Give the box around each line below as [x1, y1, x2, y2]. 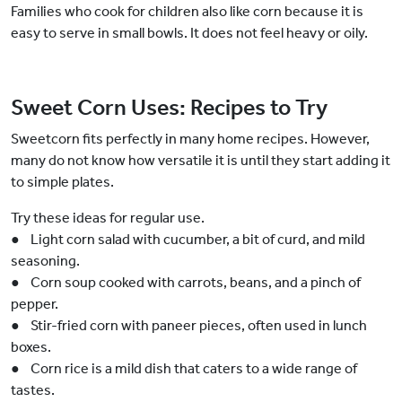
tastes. [11, 381, 55, 399]
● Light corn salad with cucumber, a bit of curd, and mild [11, 231, 365, 249]
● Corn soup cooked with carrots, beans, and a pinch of [11, 274, 361, 292]
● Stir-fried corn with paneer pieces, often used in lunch [11, 317, 367, 335]
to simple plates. [11, 173, 114, 191]
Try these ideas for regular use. [11, 209, 205, 227]
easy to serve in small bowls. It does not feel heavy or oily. [11, 24, 368, 42]
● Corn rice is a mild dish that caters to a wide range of [11, 360, 357, 378]
